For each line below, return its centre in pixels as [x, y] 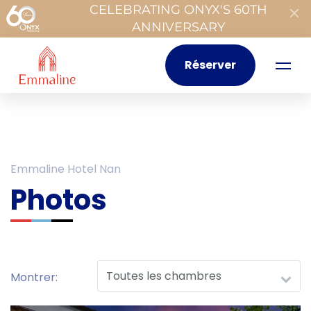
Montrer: [34, 277]
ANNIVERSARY [178, 27]
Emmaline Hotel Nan [66, 169]
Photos [59, 200]
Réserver [210, 65]
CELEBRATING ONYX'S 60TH [178, 10]
